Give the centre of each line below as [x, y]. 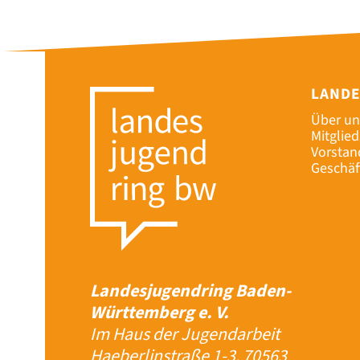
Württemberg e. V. [160, 313]
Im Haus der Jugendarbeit [185, 335]
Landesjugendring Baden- [190, 291]
